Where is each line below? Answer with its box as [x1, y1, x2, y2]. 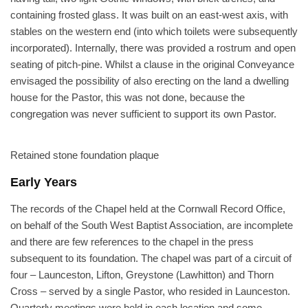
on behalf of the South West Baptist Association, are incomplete [10, 219, 293, 231]
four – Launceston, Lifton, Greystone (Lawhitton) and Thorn [10, 269, 274, 280]
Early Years [10, 175, 77, 189]
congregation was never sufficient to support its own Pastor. [10, 108, 276, 120]
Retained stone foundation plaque [10, 149, 159, 161]
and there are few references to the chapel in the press [10, 236, 254, 247]
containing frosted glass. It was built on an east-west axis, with [10, 9, 288, 21]
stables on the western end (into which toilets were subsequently [10, 25, 298, 37]
